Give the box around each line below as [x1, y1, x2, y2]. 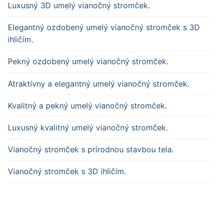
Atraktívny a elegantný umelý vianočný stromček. [8, 78, 189, 89]
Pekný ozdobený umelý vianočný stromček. [8, 56, 168, 67]
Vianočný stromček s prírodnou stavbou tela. [8, 145, 174, 155]
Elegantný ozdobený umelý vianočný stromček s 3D [8, 22, 200, 33]
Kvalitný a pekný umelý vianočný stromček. [8, 100, 167, 110]
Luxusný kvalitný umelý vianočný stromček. [8, 123, 168, 133]
